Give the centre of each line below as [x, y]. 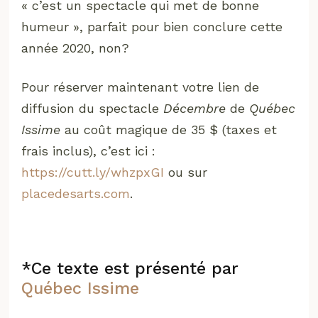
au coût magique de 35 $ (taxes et [169, 130]
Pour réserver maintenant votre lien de [141, 87]
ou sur [186, 172]
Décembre [195, 109]
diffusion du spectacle [93, 109]
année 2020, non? [76, 48]
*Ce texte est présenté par [130, 269]
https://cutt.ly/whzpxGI [93, 172]
